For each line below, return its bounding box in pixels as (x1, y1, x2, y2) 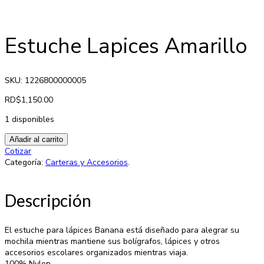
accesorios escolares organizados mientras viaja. (5, 246, 188, 258)
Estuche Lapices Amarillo (5, 32, 247, 61)
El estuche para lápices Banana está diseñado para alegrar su (5, 224, 239, 236)
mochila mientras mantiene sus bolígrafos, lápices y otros (5, 235, 220, 247)
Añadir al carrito (9, 135, 63, 144)
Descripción (5, 190, 91, 211)
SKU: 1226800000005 (5, 75, 86, 87)
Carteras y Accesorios (45, 157, 128, 169)
